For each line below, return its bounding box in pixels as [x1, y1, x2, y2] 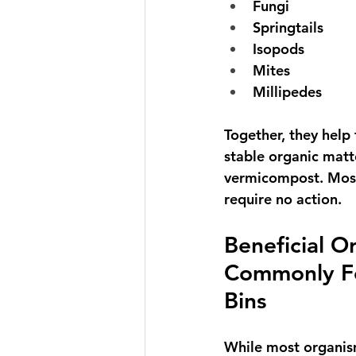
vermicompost [224, 168, 319, 187]
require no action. [224, 190, 342, 208]
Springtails [253, 18, 323, 37]
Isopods [253, 40, 304, 58]
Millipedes [253, 83, 322, 101]
